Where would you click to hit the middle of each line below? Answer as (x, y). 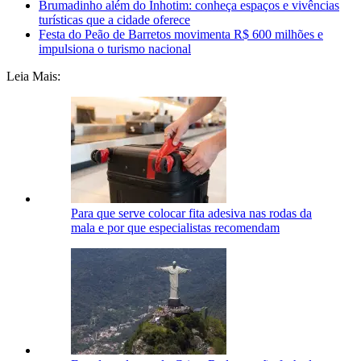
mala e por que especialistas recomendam (175, 228)
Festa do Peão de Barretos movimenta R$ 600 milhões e (181, 35)
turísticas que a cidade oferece (114, 20)
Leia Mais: (33, 77)
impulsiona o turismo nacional (115, 49)
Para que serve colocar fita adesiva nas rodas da (191, 214)
